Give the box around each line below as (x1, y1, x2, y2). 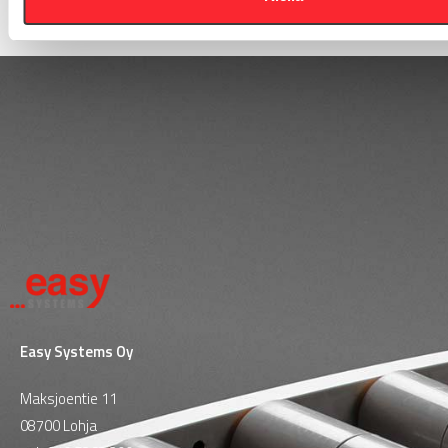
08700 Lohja (20, 413, 97, 437)
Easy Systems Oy (20, 339, 133, 363)
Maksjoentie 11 (20, 386, 117, 410)
